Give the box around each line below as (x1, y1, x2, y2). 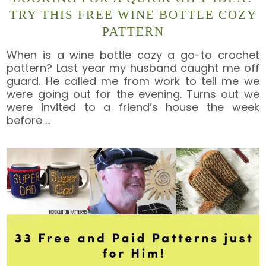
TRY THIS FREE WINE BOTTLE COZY (9, 8, 257, 23)
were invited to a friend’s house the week (7, 99, 259, 115)
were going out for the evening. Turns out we (7, 86, 259, 102)
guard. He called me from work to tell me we (7, 73, 259, 88)
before (7, 112, 46, 128)
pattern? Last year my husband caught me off (7, 60, 259, 75)
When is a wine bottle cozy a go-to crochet (7, 47, 259, 62)
